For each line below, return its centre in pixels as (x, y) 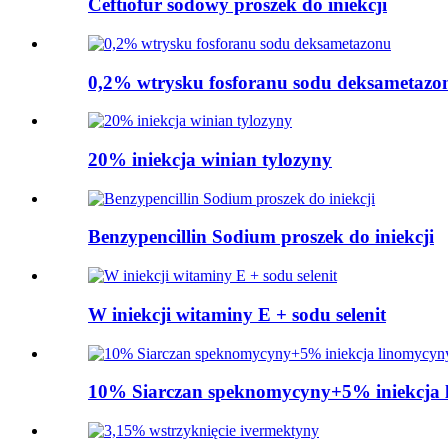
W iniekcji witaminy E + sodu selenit (237, 314)
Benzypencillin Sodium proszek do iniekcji (261, 237)
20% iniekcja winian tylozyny (210, 159)
